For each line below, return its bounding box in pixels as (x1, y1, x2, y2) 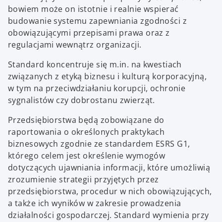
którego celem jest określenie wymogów (8, 150, 166, 162)
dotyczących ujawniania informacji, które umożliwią (8, 162, 211, 173)
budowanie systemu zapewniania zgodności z (8, 15, 187, 27)
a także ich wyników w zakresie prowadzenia (8, 198, 181, 209)
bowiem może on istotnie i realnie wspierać (8, 3, 179, 15)
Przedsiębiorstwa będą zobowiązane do (8, 114, 165, 126)
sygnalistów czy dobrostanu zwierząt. (8, 95, 155, 106)
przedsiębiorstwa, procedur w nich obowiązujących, (8, 186, 212, 197)
